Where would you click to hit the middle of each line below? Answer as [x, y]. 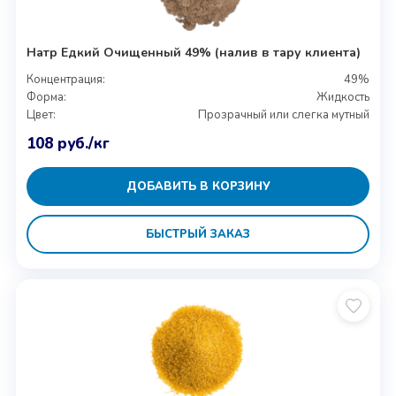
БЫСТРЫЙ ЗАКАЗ [198, 234]
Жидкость [343, 97]
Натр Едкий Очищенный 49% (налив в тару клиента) [193, 53]
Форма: [46, 97]
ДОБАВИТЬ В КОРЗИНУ [198, 186]
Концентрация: [65, 80]
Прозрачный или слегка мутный [284, 115]
